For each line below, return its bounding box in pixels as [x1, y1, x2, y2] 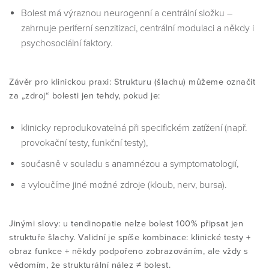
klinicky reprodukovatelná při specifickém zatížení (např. [21, 122, 247, 134]
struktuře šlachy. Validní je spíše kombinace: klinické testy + [9, 232, 250, 243]
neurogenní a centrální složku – [104, 7, 232, 19]
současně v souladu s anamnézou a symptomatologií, [21, 158, 238, 170]
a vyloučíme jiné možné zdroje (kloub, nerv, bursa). [21, 179, 226, 191]
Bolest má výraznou [21, 7, 101, 19]
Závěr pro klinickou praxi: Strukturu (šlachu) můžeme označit [9, 77, 255, 87]
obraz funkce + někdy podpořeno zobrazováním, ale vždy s [9, 246, 249, 256]
